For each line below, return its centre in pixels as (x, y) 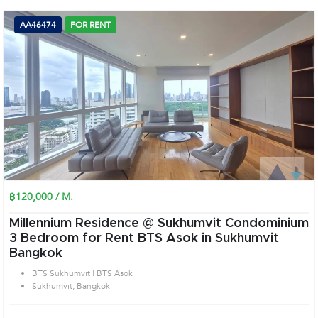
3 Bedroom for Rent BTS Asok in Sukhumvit (144, 238)
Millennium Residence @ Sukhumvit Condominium (159, 224)
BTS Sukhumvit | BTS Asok (82, 273)
